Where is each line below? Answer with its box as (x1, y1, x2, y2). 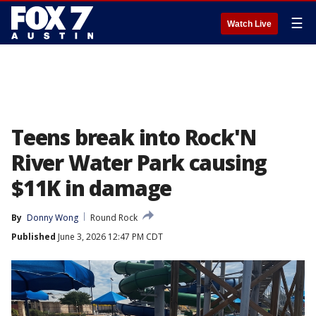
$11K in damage (11, 174, 172, 202)
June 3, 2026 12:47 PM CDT (56, 231, 163, 243)
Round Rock (90, 212, 138, 224)
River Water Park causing (11, 148, 267, 177)
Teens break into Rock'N (11, 123, 256, 152)
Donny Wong (27, 212, 78, 224)
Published (11, 231, 56, 243)
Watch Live (227, 19, 272, 29)
